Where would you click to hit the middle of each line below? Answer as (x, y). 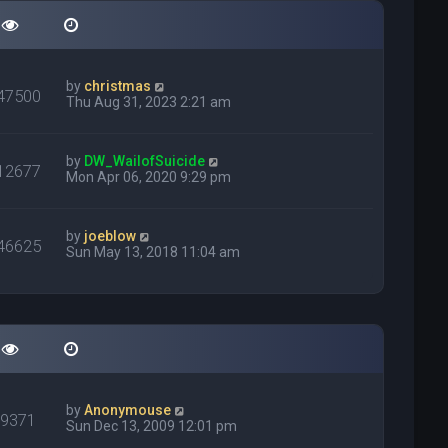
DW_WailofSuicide (145, 161)
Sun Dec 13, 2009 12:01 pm (152, 426)
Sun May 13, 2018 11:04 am (153, 252)
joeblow (110, 236)
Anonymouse (128, 410)
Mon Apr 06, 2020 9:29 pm (149, 177)
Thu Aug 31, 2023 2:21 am (149, 102)
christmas (118, 86)
